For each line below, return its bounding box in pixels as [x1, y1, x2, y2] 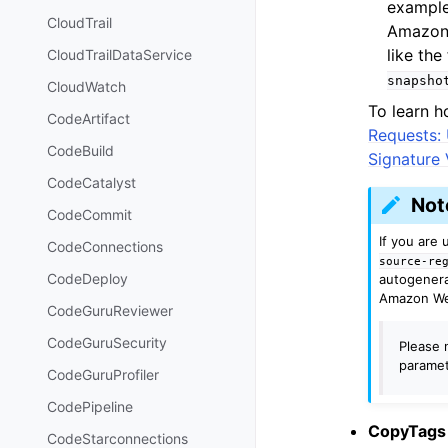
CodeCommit [47, 206, 132, 224]
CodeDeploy [47, 270, 128, 288]
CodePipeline [47, 398, 133, 416]
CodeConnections [47, 238, 163, 256]
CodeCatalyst [47, 174, 136, 192]
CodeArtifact [47, 110, 130, 128]
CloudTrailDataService [47, 46, 192, 64]
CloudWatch [47, 78, 126, 96]
